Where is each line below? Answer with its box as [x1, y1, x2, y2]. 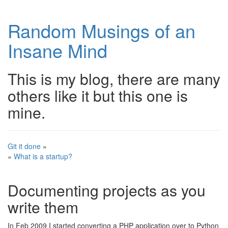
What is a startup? [14, 151, 72, 161]
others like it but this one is [8, 84, 188, 106]
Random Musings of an [8, 17, 195, 43]
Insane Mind [8, 37, 107, 63]
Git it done [8, 141, 41, 151]
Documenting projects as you [8, 179, 206, 201]
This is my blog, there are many [8, 68, 220, 90]
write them [8, 196, 78, 218]
